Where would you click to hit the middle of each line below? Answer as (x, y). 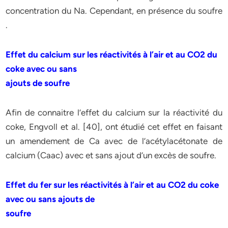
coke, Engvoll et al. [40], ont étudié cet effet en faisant (114, 127)
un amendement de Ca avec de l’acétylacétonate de (114, 141)
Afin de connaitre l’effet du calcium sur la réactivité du (114, 112)
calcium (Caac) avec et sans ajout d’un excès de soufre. (111, 155)
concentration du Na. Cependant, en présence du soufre (114, 11)
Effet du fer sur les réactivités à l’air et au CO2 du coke (112, 185)
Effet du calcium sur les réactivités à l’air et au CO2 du (112, 54)
